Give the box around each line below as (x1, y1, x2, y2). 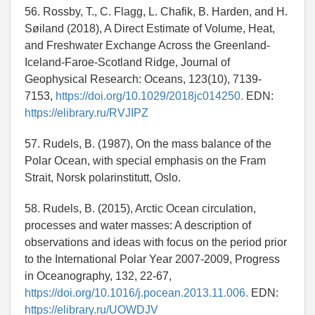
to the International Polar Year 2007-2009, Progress (25, 253, 280, 266)
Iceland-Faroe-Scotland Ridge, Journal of (25, 56, 230, 69)
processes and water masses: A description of (25, 219, 251, 232)
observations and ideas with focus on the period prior (25, 236, 287, 249)
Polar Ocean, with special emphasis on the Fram (25, 155, 266, 167)
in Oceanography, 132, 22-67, (25, 270, 172, 283)
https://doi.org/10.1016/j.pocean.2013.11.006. (25, 287, 248, 300)
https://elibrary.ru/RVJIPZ (25, 107, 148, 120)
